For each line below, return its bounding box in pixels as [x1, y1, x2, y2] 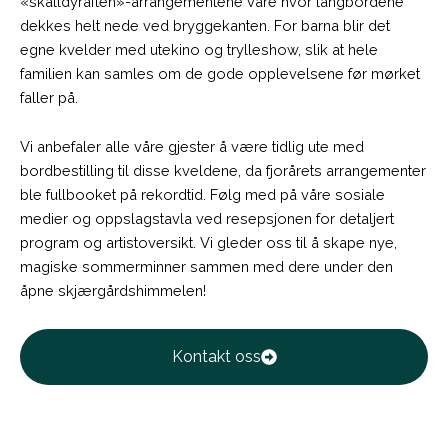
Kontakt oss [171, 346, 261, 366]
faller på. [20, 88, 78, 106]
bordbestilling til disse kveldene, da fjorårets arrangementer [20, 162, 426, 180]
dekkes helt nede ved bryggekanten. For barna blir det [20, 16, 390, 34]
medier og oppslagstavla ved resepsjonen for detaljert [20, 210, 394, 228]
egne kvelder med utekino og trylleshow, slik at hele [20, 40, 378, 58]
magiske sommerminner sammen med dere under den [20, 258, 393, 276]
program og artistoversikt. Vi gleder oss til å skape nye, [20, 234, 397, 252]
